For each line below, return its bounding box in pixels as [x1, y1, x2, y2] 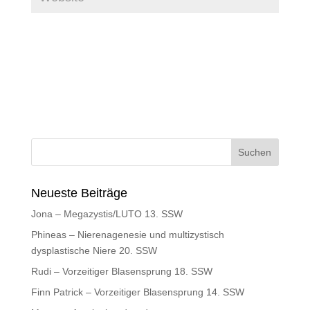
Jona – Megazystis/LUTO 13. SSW [30, 208, 183, 220]
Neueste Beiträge [30, 186, 127, 201]
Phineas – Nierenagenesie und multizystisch [30, 229, 224, 241]
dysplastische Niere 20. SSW [30, 245, 157, 257]
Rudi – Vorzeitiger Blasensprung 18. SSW [30, 266, 212, 277]
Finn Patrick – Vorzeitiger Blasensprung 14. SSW [30, 286, 244, 298]
